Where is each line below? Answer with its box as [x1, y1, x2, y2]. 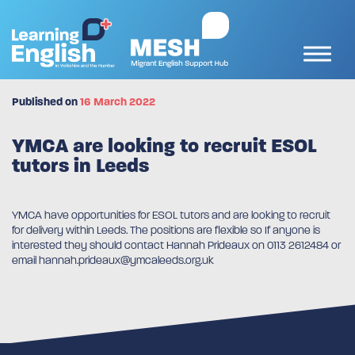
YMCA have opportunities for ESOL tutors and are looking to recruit [12, 208, 330, 222]
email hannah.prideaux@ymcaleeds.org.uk [12, 254, 214, 267]
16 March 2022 [80, 95, 155, 109]
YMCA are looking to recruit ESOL [12, 134, 317, 158]
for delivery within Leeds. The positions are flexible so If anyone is [12, 223, 320, 237]
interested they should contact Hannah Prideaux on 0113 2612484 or [12, 239, 341, 252]
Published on [12, 95, 80, 109]
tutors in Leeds [12, 154, 149, 177]
